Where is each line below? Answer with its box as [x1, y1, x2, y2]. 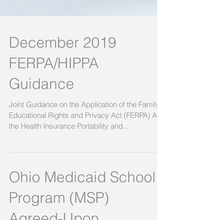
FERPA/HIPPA [9, 85, 99, 104]
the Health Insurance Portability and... [9, 152, 129, 162]
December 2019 [9, 64, 116, 83]
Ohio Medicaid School [9, 199, 156, 218]
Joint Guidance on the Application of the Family [9, 131, 160, 140]
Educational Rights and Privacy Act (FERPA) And [9, 141, 165, 151]
